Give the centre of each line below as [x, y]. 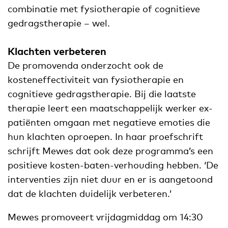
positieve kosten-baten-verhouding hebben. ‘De [113, 165]
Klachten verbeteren [57, 51]
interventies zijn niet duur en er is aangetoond [110, 179]
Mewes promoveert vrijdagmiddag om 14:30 [105, 217]
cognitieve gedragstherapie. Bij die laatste [102, 93]
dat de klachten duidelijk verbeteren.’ [90, 193]
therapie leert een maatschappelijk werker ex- [110, 108]
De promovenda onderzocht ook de [85, 65]
